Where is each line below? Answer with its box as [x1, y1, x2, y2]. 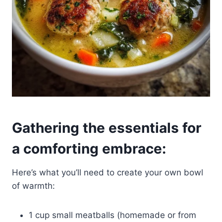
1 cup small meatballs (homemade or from [29, 210, 196, 220]
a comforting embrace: [12, 140, 166, 157]
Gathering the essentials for [12, 119, 201, 136]
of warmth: [12, 180, 55, 191]
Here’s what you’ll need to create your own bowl [12, 167, 203, 177]
